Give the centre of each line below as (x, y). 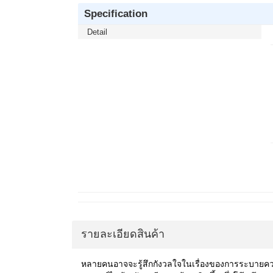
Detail (97, 32)
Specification (116, 14)
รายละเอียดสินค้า (123, 234)
